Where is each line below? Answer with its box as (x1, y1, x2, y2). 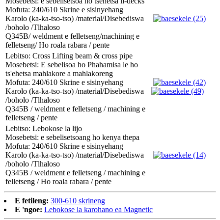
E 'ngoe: (15, 205, 42, 214)
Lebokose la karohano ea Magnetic (44, 205, 153, 214)
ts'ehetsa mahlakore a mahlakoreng (5, 69, 113, 78)
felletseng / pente (5, 113, 57, 122)
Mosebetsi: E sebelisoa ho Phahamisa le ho (5, 60, 138, 69)
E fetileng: (15, 196, 49, 205)
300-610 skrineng (51, 196, 105, 205)
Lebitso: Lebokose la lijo (5, 124, 82, 133)
